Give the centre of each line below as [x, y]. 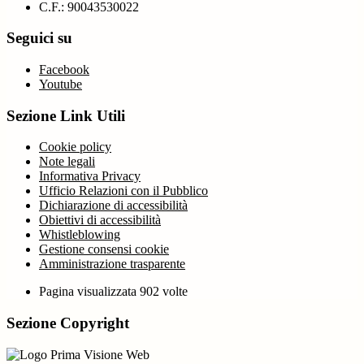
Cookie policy [75, 147]
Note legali [67, 162]
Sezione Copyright [68, 323]
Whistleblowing [80, 235]
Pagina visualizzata [89, 292]
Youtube [61, 84]
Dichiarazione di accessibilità [113, 206]
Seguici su [39, 38]
